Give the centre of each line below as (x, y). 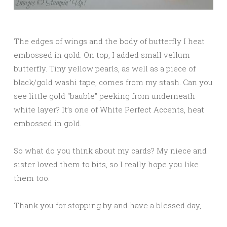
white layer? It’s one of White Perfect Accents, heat (109, 109)
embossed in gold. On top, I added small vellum (102, 54)
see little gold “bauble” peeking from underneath (104, 96)
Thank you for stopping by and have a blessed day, (107, 205)
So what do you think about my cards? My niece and (110, 150)
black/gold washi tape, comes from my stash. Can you (113, 82)
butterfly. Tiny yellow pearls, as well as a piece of (105, 68)
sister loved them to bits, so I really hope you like (106, 164)
